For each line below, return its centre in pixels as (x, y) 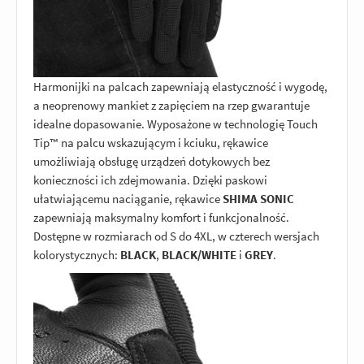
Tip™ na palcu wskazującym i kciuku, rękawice (151, 143)
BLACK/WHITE (199, 255)
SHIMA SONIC (258, 199)
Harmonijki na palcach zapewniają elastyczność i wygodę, (180, 87)
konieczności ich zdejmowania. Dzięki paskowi (150, 180)
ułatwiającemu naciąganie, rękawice (128, 199)
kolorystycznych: (77, 255)
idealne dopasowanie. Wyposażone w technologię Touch (175, 124)
